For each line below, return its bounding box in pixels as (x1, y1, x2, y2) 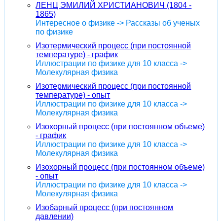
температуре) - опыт (36, 90, 110, 99)
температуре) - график (36, 50, 118, 59)
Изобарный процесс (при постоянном (36, 203, 174, 212)
